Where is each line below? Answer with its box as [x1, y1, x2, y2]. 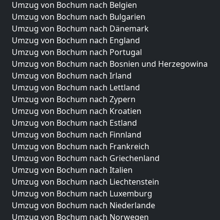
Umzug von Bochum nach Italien [12, 164, 133, 175]
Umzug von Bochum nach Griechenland [12, 152, 160, 164]
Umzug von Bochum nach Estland [12, 117, 137, 128]
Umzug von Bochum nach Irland [12, 70, 132, 81]
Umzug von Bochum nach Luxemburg [12, 188, 152, 199]
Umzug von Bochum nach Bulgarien [12, 11, 145, 22]
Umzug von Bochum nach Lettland [12, 82, 140, 93]
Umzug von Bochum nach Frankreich [12, 140, 149, 152]
